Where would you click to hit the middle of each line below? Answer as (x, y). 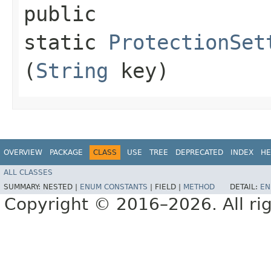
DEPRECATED (199, 152)
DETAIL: (245, 187)
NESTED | (61, 187)
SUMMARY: (23, 187)
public (60, 14)
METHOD (199, 187)
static (66, 42)
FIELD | (169, 187)
